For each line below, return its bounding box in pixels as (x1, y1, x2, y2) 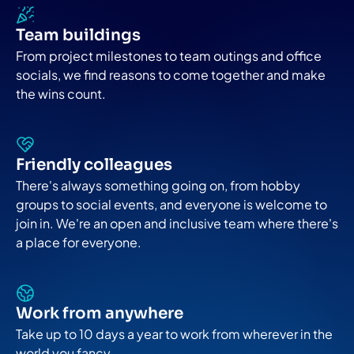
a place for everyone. (16, 233, 141, 250)
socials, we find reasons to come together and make (16, 66, 326, 83)
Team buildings (16, 24, 141, 45)
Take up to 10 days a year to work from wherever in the (16, 325, 333, 342)
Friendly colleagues (16, 154, 172, 175)
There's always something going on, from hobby (16, 176, 300, 194)
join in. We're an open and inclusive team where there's (16, 214, 338, 232)
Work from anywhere (16, 303, 183, 323)
